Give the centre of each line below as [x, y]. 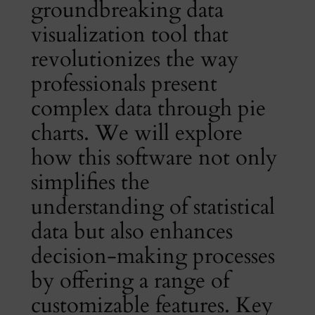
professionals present [124, 83]
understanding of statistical [153, 206]
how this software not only [154, 157]
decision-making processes [153, 256]
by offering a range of [130, 280]
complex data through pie [148, 108]
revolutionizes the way [134, 59]
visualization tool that [129, 34]
